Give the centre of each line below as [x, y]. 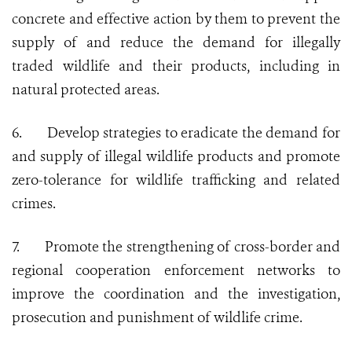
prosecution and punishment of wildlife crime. [157, 318]
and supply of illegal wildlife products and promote [176, 157]
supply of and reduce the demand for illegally [176, 43]
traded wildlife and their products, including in [176, 66]
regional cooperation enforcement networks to [176, 271]
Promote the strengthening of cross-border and [192, 247]
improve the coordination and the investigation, [176, 294]
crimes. [34, 204]
